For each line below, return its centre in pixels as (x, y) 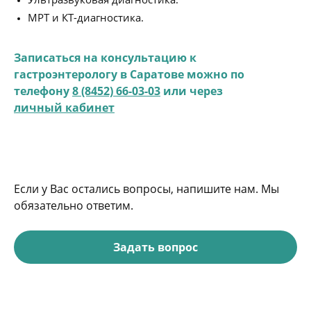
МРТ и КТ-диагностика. (86, 17)
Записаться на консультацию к (105, 58)
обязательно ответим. (74, 205)
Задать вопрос (155, 247)
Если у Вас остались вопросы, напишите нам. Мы (146, 189)
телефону (43, 91)
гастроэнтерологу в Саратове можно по (129, 74)
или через (192, 91)
